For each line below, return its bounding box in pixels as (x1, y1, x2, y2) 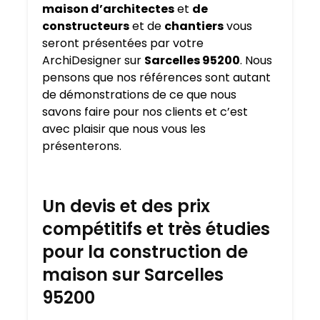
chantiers (164, 18, 224, 35)
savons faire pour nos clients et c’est (42, 104, 248, 121)
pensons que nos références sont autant (42, 69, 271, 86)
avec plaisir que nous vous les (42, 121, 206, 138)
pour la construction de (42, 240, 248, 264)
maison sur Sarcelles (42, 263, 224, 287)
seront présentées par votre (42, 35, 204, 52)
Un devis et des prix (42, 194, 210, 219)
